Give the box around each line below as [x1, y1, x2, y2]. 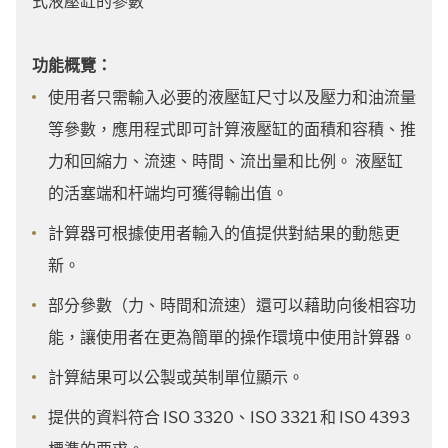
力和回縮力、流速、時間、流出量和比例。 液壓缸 [48, 152, 403, 171]
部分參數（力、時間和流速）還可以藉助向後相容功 [48, 296, 416, 315]
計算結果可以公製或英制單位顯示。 [48, 368, 304, 387]
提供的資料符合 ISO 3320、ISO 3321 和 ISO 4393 [48, 408, 410, 427]
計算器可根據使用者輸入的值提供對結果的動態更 [48, 224, 400, 243]
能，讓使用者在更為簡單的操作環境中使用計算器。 [48, 328, 416, 347]
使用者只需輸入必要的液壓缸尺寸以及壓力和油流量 [48, 88, 416, 107]
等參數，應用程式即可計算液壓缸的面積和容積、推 [48, 120, 416, 139]
